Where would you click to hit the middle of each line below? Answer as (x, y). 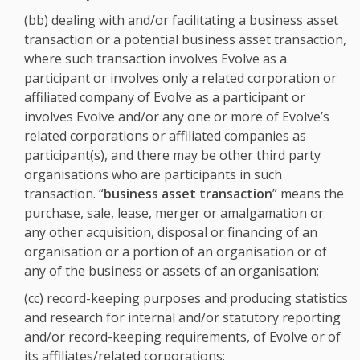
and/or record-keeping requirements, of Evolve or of (182, 337)
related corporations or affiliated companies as (165, 136)
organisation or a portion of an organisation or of (176, 252)
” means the (308, 194)
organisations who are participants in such (153, 174)
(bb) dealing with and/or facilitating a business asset (181, 20)
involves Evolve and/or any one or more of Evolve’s (177, 117)
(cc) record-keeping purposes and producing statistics (186, 298)
